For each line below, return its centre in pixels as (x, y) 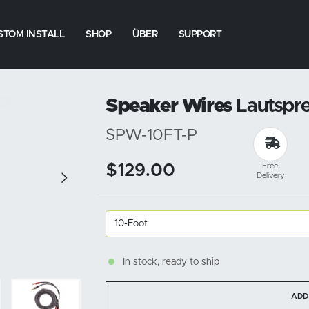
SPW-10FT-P (151, 136)
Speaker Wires (169, 106)
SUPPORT (200, 34)
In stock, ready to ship (171, 262)
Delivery (270, 176)
